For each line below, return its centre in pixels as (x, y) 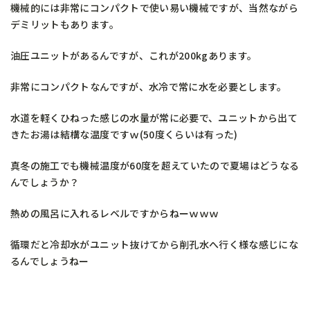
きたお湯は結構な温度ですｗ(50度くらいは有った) (124, 135)
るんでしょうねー (50, 261)
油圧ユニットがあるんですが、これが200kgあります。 (134, 56)
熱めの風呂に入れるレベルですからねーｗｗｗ (115, 213)
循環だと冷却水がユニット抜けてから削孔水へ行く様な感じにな (155, 245)
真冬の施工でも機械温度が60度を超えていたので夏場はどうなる (155, 166)
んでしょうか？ (45, 182)
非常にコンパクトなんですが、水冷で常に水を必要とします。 (149, 87)
